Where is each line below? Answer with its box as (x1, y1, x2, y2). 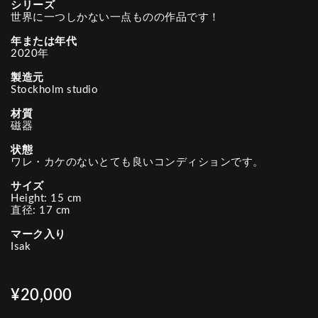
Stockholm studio (11, 84, 98, 95)
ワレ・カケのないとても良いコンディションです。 (11, 157, 264, 168)
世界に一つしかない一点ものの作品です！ (11, 12, 220, 23)
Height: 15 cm (11, 193, 82, 204)
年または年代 (11, 36, 77, 47)
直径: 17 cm (11, 205, 70, 216)
